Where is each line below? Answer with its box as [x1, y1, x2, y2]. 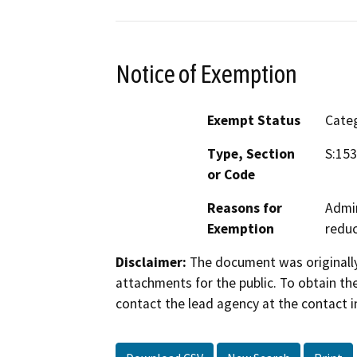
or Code [207, 166, 255, 184]
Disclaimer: [116, 253, 186, 272]
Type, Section [207, 145, 295, 163]
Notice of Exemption [116, 59, 297, 88]
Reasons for [207, 199, 282, 218]
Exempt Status [207, 112, 300, 130]
